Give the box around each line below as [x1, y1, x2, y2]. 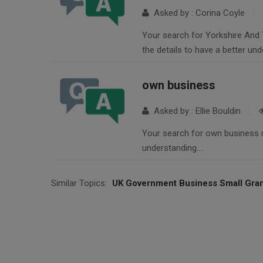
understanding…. [142, 143, 204, 154]
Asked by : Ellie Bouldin [149, 106, 241, 117]
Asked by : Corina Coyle [149, 8, 245, 19]
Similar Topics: [51, 178, 107, 189]
